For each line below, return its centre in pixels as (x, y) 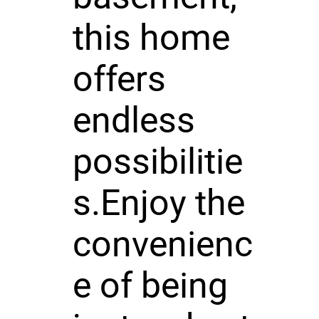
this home (151, 37)
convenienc (162, 244)
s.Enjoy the (158, 203)
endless (134, 120)
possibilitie (157, 161)
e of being (150, 285)
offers (119, 79)
